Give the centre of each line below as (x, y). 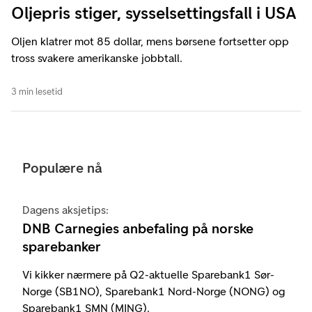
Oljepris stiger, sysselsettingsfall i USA (154, 13)
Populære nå (62, 167)
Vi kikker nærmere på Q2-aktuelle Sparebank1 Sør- (148, 274)
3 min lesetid (37, 91)
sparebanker (62, 246)
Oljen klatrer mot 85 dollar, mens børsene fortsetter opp (150, 41)
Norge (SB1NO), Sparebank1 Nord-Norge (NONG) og (154, 291)
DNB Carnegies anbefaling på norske (138, 228)
